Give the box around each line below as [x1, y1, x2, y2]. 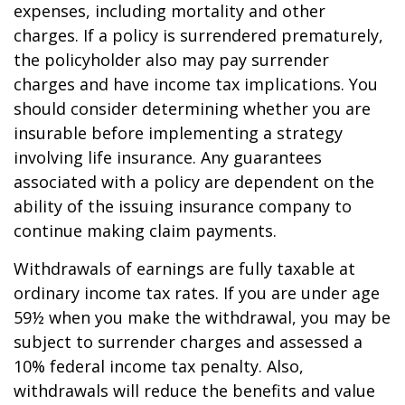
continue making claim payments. [14, 219, 277, 241]
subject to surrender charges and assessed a [14, 330, 363, 353]
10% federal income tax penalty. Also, [14, 354, 304, 377]
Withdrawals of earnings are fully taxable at [14, 257, 355, 279]
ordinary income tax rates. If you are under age [14, 281, 380, 304]
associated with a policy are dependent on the [14, 170, 374, 193]
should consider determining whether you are [14, 97, 371, 119]
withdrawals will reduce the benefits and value [14, 379, 375, 401]
